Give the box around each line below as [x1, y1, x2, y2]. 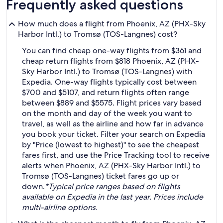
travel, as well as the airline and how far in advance [22, 118, 204, 129]
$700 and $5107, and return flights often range [22, 87, 189, 98]
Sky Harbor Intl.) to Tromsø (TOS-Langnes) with [22, 66, 192, 77]
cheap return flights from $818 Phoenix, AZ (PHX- [22, 56, 199, 66]
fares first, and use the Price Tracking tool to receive [22, 150, 210, 160]
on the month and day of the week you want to [22, 108, 192, 118]
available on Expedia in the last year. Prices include [22, 192, 203, 202]
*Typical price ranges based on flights [45, 181, 180, 192]
